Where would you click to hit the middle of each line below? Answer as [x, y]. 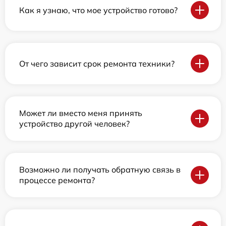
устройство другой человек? [74, 124]
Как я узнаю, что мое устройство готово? [98, 10]
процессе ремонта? [57, 180]
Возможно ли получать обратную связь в [100, 170]
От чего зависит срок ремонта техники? [97, 63]
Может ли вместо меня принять [81, 113]
